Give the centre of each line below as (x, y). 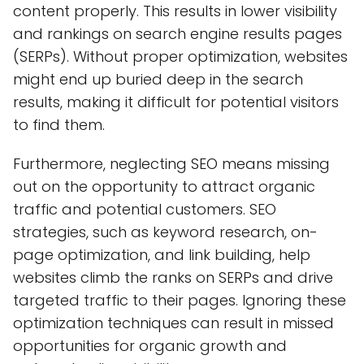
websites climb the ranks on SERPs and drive (173, 277)
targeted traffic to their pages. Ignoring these (180, 300)
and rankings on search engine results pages (178, 33)
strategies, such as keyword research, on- (165, 232)
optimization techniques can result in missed (173, 323)
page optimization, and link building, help (162, 254)
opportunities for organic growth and (150, 345)
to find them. (59, 124)
